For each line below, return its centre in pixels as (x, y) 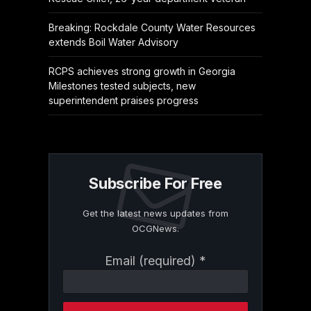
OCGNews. (155, 229)
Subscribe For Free (155, 184)
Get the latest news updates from (155, 213)
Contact (80, 273)
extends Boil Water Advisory (113, 42)
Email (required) (152, 261)
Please (78, 302)
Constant (82, 258)
